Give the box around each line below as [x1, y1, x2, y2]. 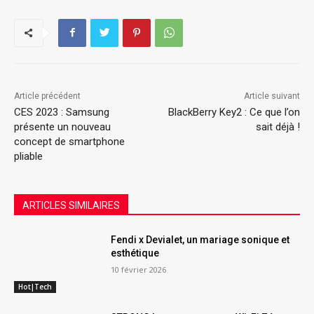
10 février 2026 [111, 264, 167, 275]
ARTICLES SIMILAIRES [22, 199, 120, 211]
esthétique [111, 247, 160, 259]
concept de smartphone [14, 135, 125, 148]
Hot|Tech [18, 282, 52, 292]
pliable [14, 149, 43, 163]
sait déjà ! [255, 120, 300, 133]
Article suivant [243, 90, 300, 101]
